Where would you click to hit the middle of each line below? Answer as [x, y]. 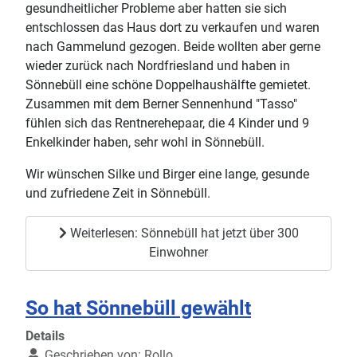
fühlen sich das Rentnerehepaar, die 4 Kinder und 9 [167, 123]
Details [45, 335]
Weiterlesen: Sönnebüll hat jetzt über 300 [182, 233]
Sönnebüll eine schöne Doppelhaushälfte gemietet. [168, 84]
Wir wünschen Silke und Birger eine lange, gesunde [167, 174]
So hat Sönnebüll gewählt [138, 308]
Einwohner [178, 253]
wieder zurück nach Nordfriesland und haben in [158, 65]
